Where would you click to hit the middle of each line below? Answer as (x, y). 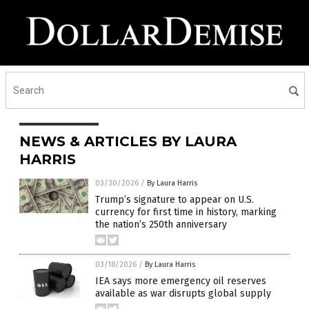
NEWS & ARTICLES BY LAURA (128, 141)
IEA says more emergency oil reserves (181, 281)
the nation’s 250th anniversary (161, 225)
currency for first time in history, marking (186, 212)
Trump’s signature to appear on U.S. (175, 200)
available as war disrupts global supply (183, 293)
